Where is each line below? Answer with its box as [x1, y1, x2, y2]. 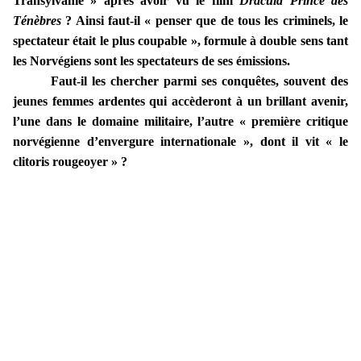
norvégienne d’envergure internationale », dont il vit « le [13, 135, 348, 149]
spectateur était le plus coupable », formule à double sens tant [13, 34, 348, 48]
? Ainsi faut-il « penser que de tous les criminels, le [61, 14, 348, 28]
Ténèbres [13, 14, 61, 28]
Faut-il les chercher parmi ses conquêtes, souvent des [51, 74, 348, 89]
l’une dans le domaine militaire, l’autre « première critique [13, 114, 348, 129]
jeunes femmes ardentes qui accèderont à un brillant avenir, [13, 94, 348, 109]
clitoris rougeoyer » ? [13, 155, 127, 169]
